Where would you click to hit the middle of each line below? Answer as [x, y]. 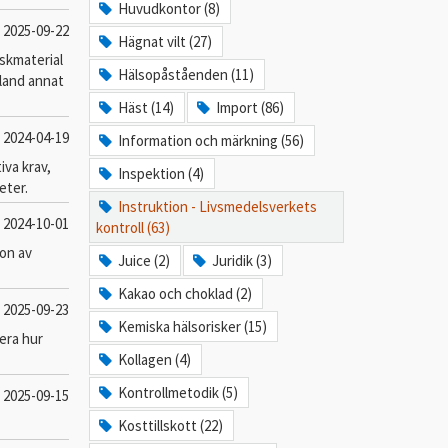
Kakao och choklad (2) [185, 293]
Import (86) [250, 107]
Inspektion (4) [161, 173]
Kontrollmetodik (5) [178, 392]
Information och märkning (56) [211, 140]
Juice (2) [144, 260]
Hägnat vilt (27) [165, 41]
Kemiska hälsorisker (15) [193, 326]
